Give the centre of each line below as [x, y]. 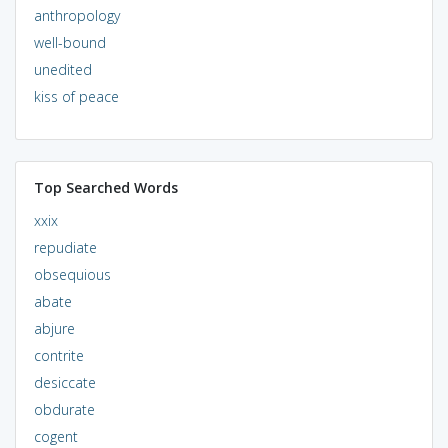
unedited [62, 69]
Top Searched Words [105, 187]
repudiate [65, 247]
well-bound [69, 42]
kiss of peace [76, 96]
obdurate [64, 409]
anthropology [76, 15]
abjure [54, 328]
